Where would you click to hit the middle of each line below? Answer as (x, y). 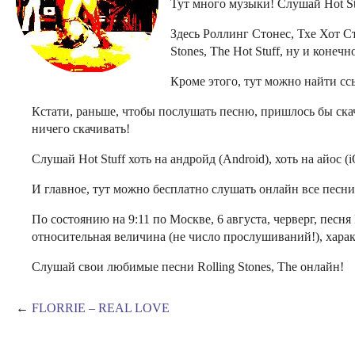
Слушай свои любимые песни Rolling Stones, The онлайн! (188, 267)
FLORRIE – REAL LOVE (101, 308)
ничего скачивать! (81, 129)
